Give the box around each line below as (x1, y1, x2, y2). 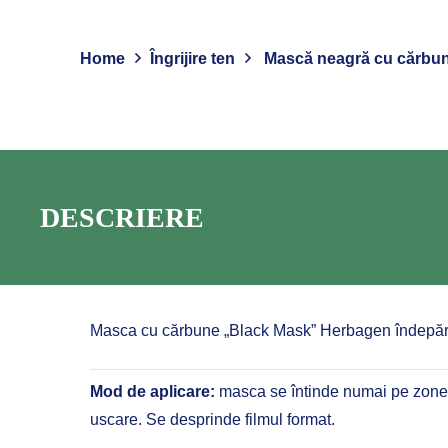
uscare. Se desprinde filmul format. (90, 410, 335, 428)
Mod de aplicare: (90, 382, 215, 400)
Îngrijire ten (150, 49, 236, 67)
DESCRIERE (40, 201, 204, 233)
